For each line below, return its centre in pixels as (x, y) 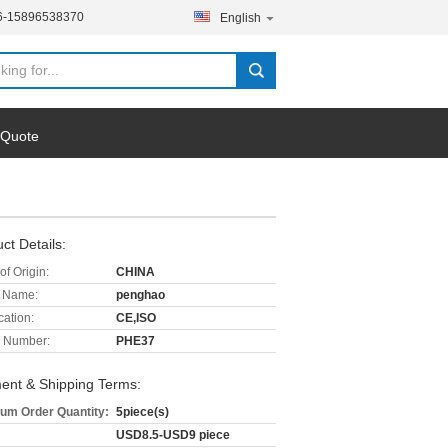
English (240, 18)
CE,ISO (136, 318)
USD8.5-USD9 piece (173, 435)
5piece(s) (142, 412)
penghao (140, 295)
